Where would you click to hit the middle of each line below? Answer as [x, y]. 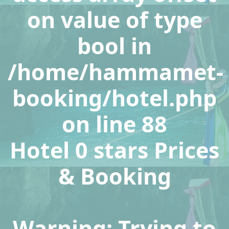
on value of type [114, 20]
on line [102, 124]
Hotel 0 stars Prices [114, 150]
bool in [114, 46]
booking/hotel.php [114, 98]
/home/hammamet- [116, 72]
